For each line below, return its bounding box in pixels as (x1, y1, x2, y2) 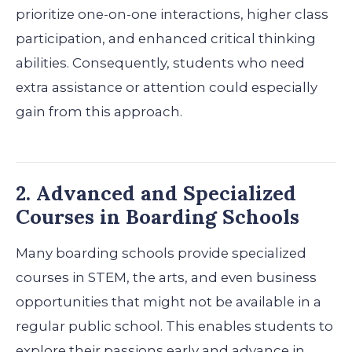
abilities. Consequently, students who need (16, 54, 305, 71)
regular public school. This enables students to (16, 317, 333, 334)
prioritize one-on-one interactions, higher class (16, 5, 328, 22)
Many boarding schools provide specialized (16, 244, 306, 261)
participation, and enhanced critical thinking (16, 30, 316, 46)
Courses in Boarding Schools (16, 203, 299, 229)
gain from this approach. (16, 103, 182, 119)
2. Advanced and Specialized (16, 179, 296, 206)
